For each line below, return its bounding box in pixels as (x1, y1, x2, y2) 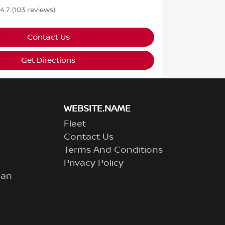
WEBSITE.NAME (64, 103, 131, 115)
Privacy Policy (64, 158, 124, 169)
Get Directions (21, 56, 76, 65)
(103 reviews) (12, 6, 55, 15)
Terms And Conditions (64, 145, 163, 156)
